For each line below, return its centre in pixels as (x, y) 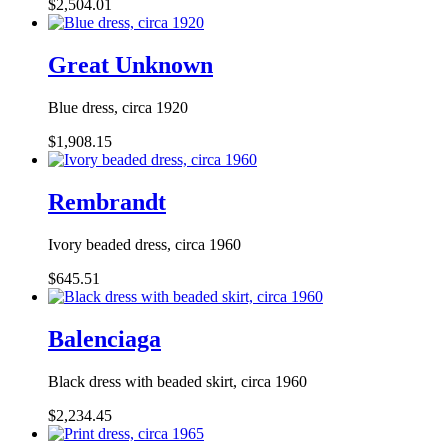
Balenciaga (104, 338)
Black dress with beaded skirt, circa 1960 (177, 381)
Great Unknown (130, 65)
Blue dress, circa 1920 (118, 107)
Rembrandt (107, 201)
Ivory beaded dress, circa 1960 (144, 244)
